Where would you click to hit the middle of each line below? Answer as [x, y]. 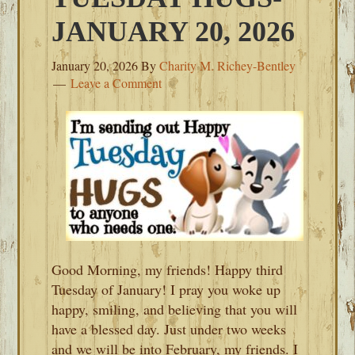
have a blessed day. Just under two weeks [169, 329]
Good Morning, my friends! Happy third [168, 269]
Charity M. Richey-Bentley [228, 65]
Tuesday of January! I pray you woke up [166, 289]
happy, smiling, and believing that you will [175, 309]
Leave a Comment [116, 83]
